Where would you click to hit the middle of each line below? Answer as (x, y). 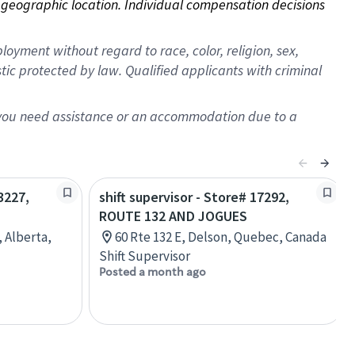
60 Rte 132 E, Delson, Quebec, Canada (221, 237)
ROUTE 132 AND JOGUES (173, 216)
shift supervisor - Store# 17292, (194, 197)
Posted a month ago (153, 272)
